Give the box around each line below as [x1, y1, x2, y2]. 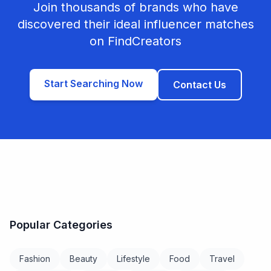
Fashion [19, 253, 50, 264]
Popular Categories [10, 218, 113, 231]
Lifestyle [117, 253, 150, 264]
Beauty [70, 253, 97, 264]
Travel [209, 253, 235, 264]
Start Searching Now [44, 77, 143, 90]
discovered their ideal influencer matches [17, 17, 254, 31]
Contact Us [172, 79, 226, 91]
